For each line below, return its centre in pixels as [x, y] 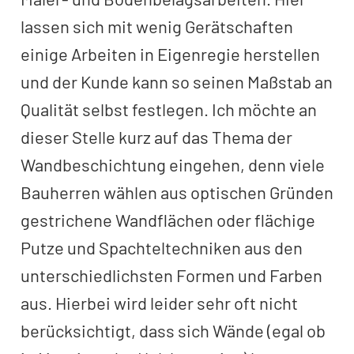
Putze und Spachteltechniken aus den [162, 247]
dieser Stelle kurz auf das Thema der [156, 137]
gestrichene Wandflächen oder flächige [168, 220]
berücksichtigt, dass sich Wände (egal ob [173, 330]
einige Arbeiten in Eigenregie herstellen [170, 54]
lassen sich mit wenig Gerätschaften [157, 26]
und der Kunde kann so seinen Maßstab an [177, 81]
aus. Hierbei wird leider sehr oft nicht [159, 303]
